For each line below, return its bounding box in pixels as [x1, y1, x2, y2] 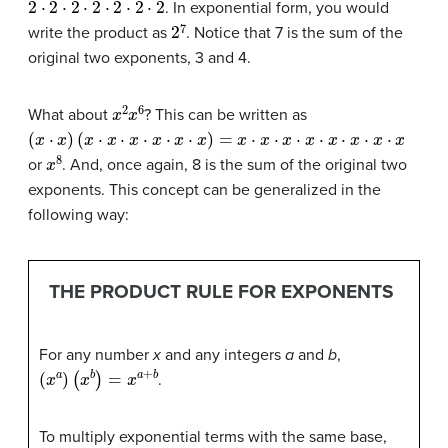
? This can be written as [144, 104, 308, 125]
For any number [39, 344, 153, 365]
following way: [28, 204, 129, 225]
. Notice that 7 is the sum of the [185, 22, 403, 43]
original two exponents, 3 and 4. [28, 47, 251, 68]
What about [28, 104, 112, 125]
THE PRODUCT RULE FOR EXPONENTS [48, 280, 394, 304]
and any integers [161, 344, 285, 365]
